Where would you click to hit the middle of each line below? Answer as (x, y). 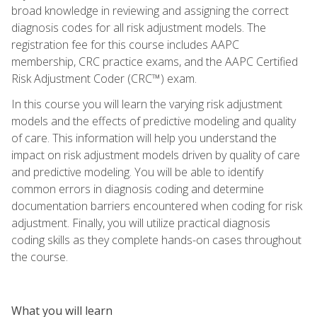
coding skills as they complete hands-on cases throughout (156, 240)
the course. (40, 257)
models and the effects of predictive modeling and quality (154, 121)
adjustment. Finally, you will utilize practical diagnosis (141, 223)
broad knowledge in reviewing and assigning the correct (150, 10)
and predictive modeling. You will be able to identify (137, 172)
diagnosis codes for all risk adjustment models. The (139, 27)
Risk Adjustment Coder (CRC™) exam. (104, 78)
